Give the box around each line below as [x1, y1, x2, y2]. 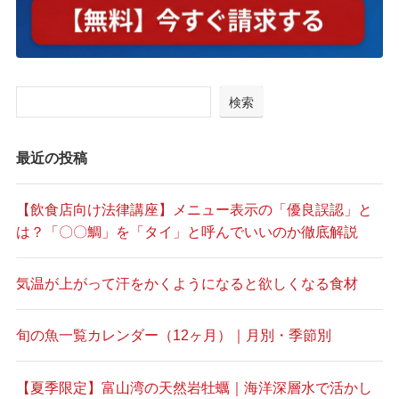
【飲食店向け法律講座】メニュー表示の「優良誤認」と [15, 200, 372, 217]
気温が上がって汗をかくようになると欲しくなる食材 [15, 275, 358, 292]
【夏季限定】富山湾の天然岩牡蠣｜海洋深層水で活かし [15, 379, 372, 395]
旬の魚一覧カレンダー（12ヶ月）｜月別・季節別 [15, 327, 331, 344]
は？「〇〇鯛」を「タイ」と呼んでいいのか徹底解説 [15, 223, 358, 240]
